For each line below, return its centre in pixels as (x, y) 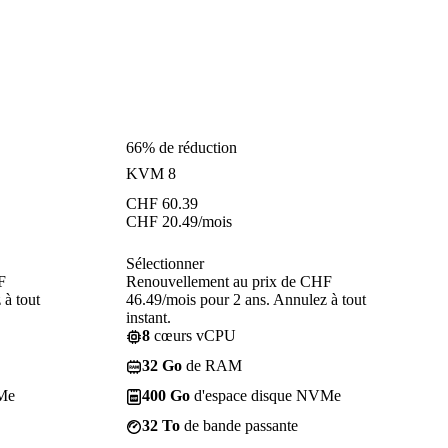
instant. (148, 317)
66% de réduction (181, 147)
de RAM (212, 365)
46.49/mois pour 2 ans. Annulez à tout (246, 299)
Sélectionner (165, 263)
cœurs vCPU (193, 335)
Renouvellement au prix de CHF (229, 281)
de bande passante (239, 425)
